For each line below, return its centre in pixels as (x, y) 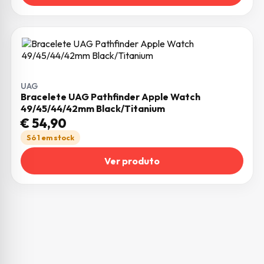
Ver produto (132, 161)
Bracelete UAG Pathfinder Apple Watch (110, 97)
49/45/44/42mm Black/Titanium (93, 109)
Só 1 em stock (50, 137)
